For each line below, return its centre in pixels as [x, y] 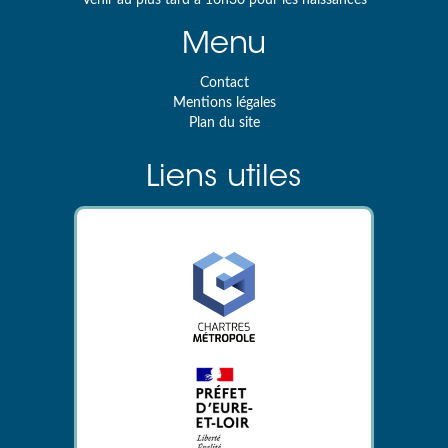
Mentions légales [224, 102]
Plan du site [224, 122]
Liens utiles [224, 178]
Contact [224, 82]
